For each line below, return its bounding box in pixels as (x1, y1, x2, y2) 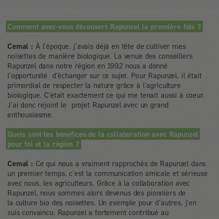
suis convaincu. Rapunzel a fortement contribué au (7, 207, 169, 217)
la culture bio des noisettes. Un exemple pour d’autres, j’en (7, 197, 197, 207)
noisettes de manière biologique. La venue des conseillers (7, 51, 193, 60)
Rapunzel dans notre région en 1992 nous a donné (7, 61, 168, 70)
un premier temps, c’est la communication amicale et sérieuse (7, 168, 208, 177)
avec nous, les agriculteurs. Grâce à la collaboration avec (7, 178, 190, 187)
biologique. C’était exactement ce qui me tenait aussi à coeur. (7, 90, 205, 99)
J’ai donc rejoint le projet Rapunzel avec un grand (7, 100, 169, 109)
